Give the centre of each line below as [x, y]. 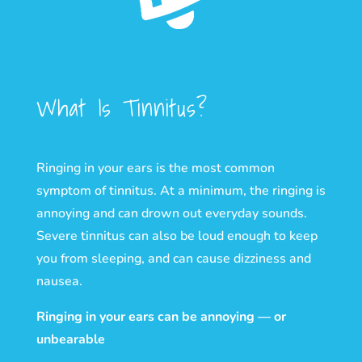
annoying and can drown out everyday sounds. [171, 213]
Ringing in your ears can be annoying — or [161, 316]
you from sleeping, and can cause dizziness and [173, 258]
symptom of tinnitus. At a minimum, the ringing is [181, 190]
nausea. [59, 281]
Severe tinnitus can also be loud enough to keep [177, 236]
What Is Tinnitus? [122, 107]
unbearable [70, 339]
